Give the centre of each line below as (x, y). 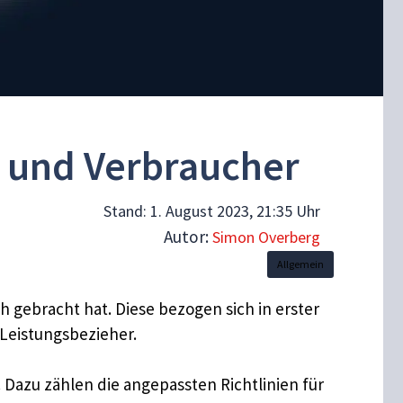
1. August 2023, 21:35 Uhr (235, 210)
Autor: (188, 236)
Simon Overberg (266, 237)
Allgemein (300, 264)
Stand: (127, 210)
